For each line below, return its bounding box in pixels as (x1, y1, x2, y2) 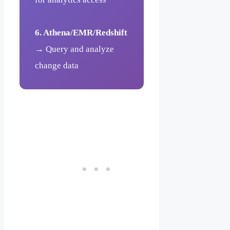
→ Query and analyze (35, 44, 114, 54)
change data (35, 60, 79, 70)
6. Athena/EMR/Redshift (35, 27, 127, 37)
